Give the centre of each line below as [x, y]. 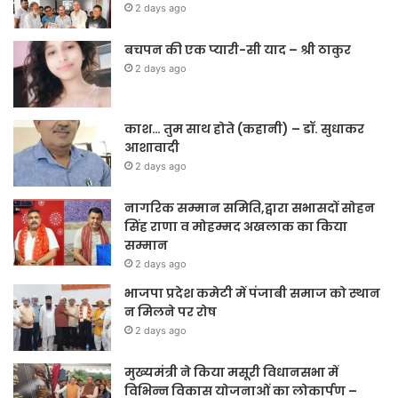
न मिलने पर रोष [171, 312]
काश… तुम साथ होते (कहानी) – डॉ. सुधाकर [244, 129]
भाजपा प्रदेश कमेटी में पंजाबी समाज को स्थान [252, 294]
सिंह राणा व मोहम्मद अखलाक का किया [236, 227]
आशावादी [153, 148]
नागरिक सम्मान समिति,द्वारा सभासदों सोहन [250, 208]
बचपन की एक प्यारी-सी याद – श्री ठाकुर [238, 50]
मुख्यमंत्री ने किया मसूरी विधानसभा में [231, 373]
